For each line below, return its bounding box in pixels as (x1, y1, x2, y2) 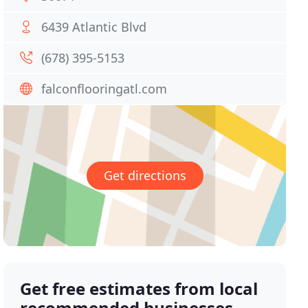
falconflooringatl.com (41, 80, 168, 97)
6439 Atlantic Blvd (41, 19, 147, 35)
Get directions (103, 167, 186, 184)
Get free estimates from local (20, 277, 258, 300)
